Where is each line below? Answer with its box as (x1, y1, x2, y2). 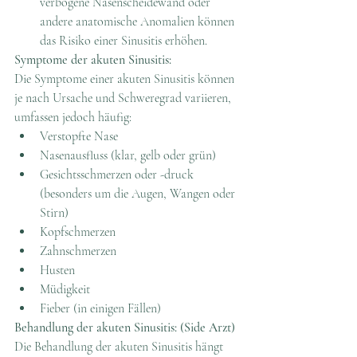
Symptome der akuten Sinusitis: (14, 51, 171, 68)
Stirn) (40, 204, 69, 221)
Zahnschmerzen (40, 242, 116, 259)
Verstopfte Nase (40, 127, 118, 144)
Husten (40, 261, 75, 278)
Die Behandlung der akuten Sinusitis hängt (14, 338, 226, 355)
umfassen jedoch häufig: (14, 108, 131, 125)
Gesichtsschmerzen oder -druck (40, 166, 197, 182)
